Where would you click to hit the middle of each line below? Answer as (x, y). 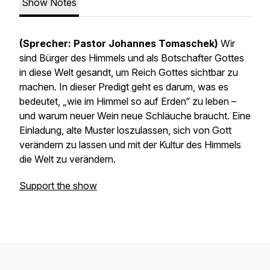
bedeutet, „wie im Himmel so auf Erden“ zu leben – (128, 101)
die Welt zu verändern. (67, 159)
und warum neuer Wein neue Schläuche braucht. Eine (135, 116)
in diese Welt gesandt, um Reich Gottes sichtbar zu (129, 72)
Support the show (58, 186)
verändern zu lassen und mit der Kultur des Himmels (130, 145)
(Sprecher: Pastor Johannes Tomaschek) (119, 43)
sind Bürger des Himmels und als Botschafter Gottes (132, 58)
